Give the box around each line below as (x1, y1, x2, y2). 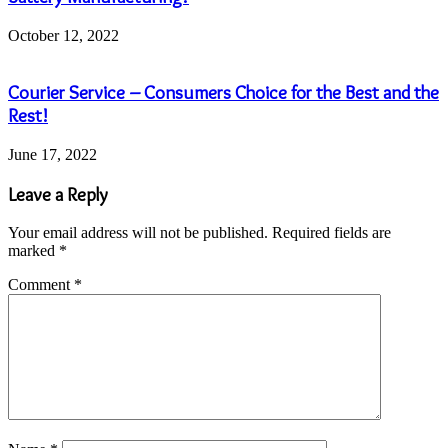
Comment (8, 276, 74, 294)
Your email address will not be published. (8, 224, 268, 242)
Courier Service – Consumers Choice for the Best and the (8, 81, 439, 105)
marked (8, 242, 59, 260)
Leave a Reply (8, 182, 108, 206)
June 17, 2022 (8, 145, 97, 163)
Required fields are (272, 224, 391, 242)
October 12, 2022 (8, 26, 119, 44)
